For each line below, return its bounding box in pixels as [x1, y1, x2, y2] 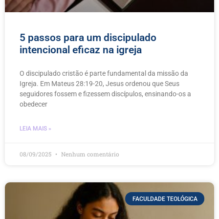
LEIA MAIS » [20, 125, 51, 132]
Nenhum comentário [60, 150, 119, 158]
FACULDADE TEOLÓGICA [132, 195, 197, 202]
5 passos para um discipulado [20, 32, 156, 44]
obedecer [20, 100, 47, 109]
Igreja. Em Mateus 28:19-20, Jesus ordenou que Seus [20, 80, 179, 88]
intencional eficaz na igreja [20, 44, 142, 56]
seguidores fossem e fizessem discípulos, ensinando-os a [20, 90, 191, 98]
